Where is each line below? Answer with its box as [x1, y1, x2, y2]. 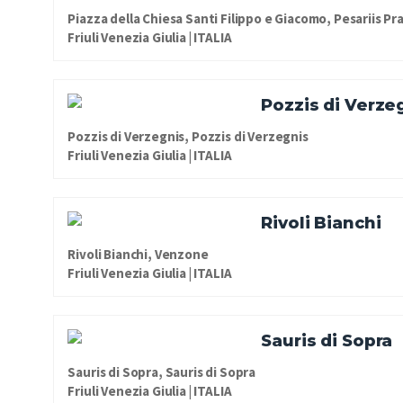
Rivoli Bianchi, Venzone [67, 245, 209, 263]
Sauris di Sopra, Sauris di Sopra [67, 363, 256, 381]
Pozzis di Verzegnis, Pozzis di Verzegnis [67, 127, 309, 145]
